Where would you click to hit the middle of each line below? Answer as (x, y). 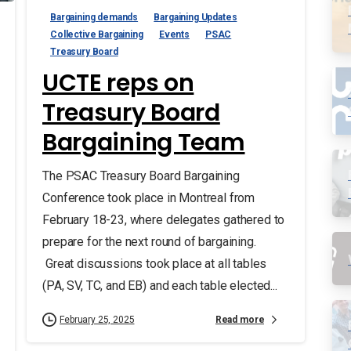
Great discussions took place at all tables (154, 264)
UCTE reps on (118, 83)
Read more (240, 319)
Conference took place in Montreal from (148, 198)
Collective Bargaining (96, 35)
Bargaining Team (143, 143)
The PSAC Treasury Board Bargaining (141, 176)
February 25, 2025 (97, 320)
